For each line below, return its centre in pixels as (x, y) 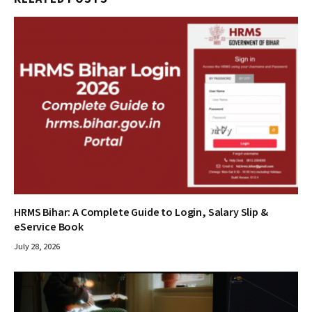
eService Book (49, 227)
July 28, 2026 (37, 247)
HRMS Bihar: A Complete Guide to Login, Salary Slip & (141, 213)
